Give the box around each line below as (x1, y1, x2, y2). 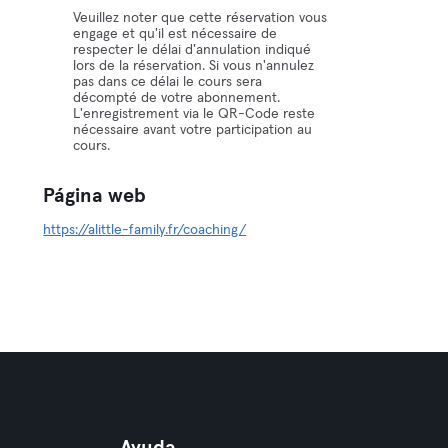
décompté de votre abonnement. (73, 91, 281, 105)
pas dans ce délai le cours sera (73, 75, 263, 89)
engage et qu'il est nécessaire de (73, 27, 278, 41)
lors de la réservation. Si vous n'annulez (73, 59, 315, 73)
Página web (43, 186, 147, 206)
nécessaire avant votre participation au (73, 123, 313, 137)
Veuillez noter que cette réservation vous (73, 11, 328, 25)
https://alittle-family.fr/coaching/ (43, 223, 247, 237)
